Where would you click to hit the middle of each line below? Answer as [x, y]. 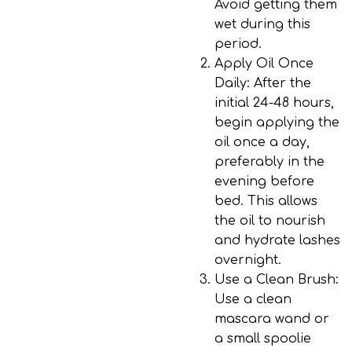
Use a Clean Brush [275, 280]
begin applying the [277, 123]
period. [238, 44]
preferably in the [269, 162]
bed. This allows [266, 201]
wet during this [262, 24]
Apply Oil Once [264, 64]
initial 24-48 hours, [274, 103]
